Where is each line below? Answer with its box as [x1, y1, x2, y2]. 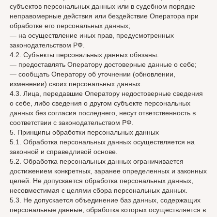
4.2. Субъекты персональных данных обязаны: [10, 51, 159, 59]
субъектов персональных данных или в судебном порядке [10, 2, 195, 10]
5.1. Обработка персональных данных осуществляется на [10, 138, 195, 146]
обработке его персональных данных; [10, 22, 130, 30]
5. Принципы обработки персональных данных [10, 128, 159, 136]
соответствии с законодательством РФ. [10, 119, 134, 126]
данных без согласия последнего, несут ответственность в [10, 109, 196, 117]
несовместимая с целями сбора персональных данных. [10, 186, 187, 194]
